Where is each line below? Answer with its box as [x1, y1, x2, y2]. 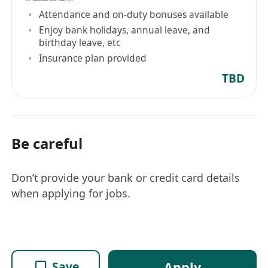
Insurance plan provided [39, 51, 147, 65]
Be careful [11, 133, 83, 153]
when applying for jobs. [11, 186, 131, 201]
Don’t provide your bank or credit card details [11, 170, 240, 185]
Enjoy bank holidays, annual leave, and [39, 23, 211, 36]
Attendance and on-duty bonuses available [39, 7, 229, 21]
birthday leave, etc [39, 35, 121, 49]
